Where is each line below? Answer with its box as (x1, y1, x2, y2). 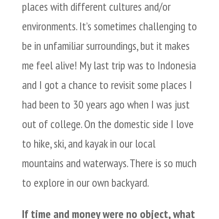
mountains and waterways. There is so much (22, 155, 197, 171)
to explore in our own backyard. (22, 175, 149, 191)
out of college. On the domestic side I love (22, 116, 194, 132)
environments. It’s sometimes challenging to (22, 19, 197, 34)
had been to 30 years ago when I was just (22, 97, 190, 112)
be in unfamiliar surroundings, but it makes (22, 38, 190, 54)
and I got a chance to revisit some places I (22, 77, 192, 93)
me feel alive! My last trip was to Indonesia (22, 58, 196, 73)
